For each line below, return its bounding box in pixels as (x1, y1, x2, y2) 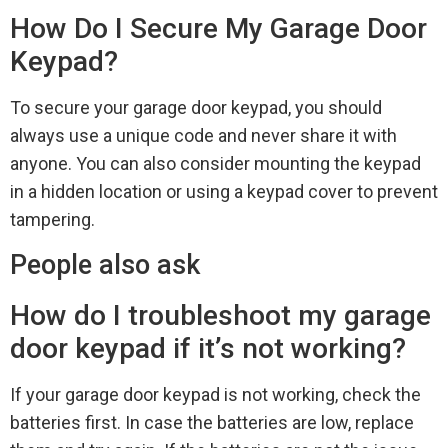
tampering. (10, 208, 95, 230)
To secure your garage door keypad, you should (10, 96, 382, 118)
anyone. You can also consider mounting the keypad (10, 152, 421, 174)
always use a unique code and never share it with (10, 124, 397, 146)
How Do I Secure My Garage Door (10, 11, 427, 45)
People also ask (10, 249, 200, 282)
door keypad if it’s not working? (10, 332, 406, 366)
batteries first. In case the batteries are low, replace (10, 412, 414, 434)
